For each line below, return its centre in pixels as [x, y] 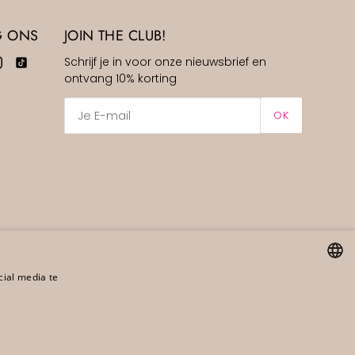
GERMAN [313, 347]
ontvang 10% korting [120, 78]
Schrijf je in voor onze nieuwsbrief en [165, 62]
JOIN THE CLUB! [115, 35]
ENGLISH [313, 320]
